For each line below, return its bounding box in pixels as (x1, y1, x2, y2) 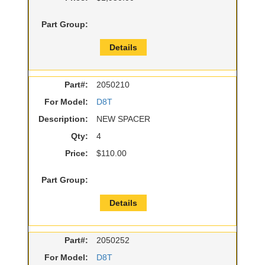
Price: (65, 148, 88, 159)
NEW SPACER (96, 114, 150, 124)
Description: (38, 114, 88, 124)
